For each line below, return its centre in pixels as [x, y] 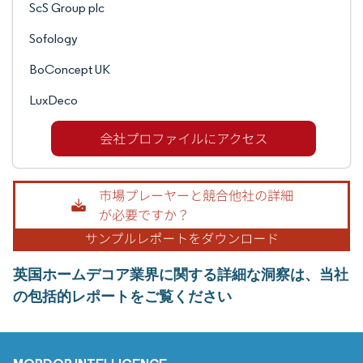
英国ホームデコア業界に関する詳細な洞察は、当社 [181, 275]
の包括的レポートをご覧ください [122, 297]
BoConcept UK [70, 69]
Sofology [53, 38]
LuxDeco [53, 100]
